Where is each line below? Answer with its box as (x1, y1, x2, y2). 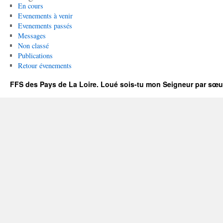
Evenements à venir (17, 11, 73, 20)
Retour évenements (17, 61, 72, 70)
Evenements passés (17, 21, 72, 30)
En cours (17, 1, 43, 10)
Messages (17, 31, 46, 40)
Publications (17, 51, 53, 60)
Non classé (17, 41, 49, 50)
